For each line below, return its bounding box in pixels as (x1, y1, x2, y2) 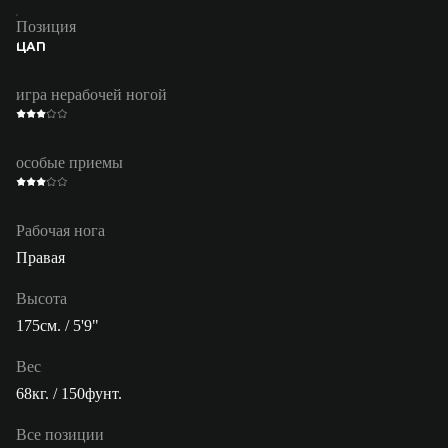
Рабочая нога (16, 221, 105, 239)
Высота (16, 289, 67, 307)
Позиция (16, 17, 76, 35)
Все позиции (16, 425, 104, 443)
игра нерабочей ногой (16, 85, 167, 103)
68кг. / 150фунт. (16, 384, 122, 402)
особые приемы (16, 153, 123, 171)
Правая (16, 248, 65, 266)
